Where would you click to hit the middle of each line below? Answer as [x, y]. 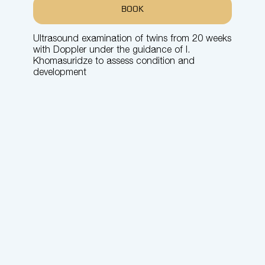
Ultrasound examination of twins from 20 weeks [132, 39]
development [60, 73]
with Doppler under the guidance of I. [112, 50]
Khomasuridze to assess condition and [114, 62]
